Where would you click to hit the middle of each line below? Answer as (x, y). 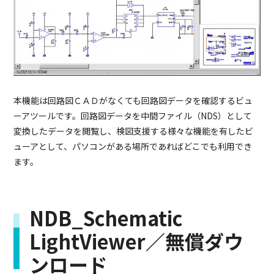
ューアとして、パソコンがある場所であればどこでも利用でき (133, 146)
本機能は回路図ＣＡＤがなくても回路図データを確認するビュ (133, 100)
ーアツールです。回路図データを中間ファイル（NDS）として (133, 115)
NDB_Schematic (106, 217)
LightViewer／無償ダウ (137, 241)
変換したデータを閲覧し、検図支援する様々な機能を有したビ (134, 131)
